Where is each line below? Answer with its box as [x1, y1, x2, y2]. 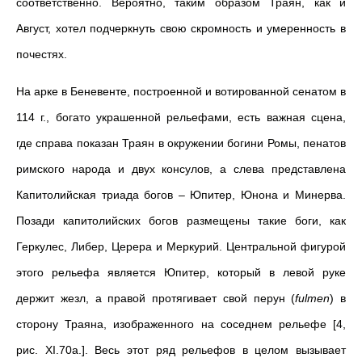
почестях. [16, 48, 67, 61]
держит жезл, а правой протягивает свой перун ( [16, 292, 296, 305]
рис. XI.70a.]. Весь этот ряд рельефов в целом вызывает [16, 343, 346, 356]
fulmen [295, 292, 330, 305]
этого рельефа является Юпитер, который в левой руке [16, 266, 346, 279]
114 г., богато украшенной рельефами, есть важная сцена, [16, 111, 346, 124]
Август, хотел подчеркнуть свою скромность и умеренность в [16, 22, 346, 35]
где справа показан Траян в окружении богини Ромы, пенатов [16, 137, 346, 149]
